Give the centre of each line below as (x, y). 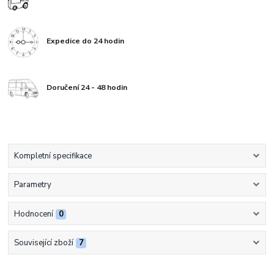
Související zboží (43, 243)
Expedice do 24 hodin (86, 41)
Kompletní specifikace (53, 156)
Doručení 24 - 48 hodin (87, 88)
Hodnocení (33, 214)
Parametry (32, 185)
